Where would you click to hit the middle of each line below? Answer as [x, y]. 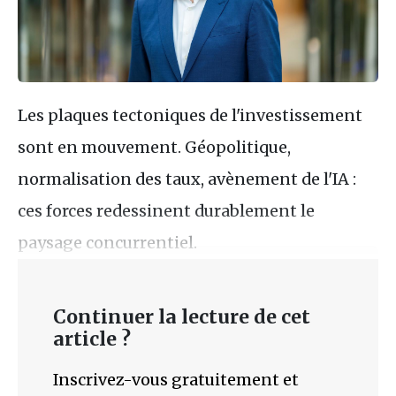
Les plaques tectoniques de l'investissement [190, 115]
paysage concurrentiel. [107, 242]
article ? [92, 339]
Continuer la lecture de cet [182, 316]
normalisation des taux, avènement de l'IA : [187, 179]
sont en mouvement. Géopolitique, [154, 147]
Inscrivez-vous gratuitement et [176, 379]
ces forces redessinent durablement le [166, 210]
